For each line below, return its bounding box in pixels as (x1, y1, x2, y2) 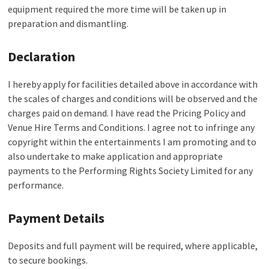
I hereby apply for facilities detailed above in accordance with (8, 78, 258, 90)
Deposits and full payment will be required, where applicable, (8, 240, 258, 252)
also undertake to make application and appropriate (8, 150, 223, 162)
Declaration (8, 48, 76, 65)
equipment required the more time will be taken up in (8, 3, 227, 15)
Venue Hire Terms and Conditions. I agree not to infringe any (8, 121, 255, 133)
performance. (8, 179, 64, 191)
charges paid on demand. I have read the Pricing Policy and (8, 107, 246, 119)
